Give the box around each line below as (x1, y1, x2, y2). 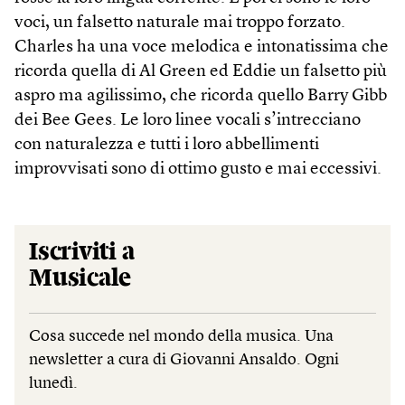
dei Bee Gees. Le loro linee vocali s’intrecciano (14, 112, 361, 130)
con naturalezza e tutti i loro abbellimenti (14, 137, 319, 155)
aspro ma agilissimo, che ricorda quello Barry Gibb (14, 88, 387, 106)
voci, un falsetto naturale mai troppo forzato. (14, 14, 345, 33)
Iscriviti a (29, 240, 135, 266)
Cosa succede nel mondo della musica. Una (29, 328, 334, 345)
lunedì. (29, 375, 78, 392)
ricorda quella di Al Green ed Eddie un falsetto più (14, 63, 387, 81)
